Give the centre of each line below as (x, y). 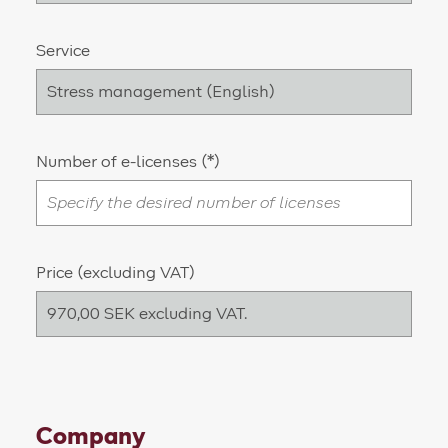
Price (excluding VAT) (115, 273)
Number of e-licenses (116, 162)
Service (63, 51)
